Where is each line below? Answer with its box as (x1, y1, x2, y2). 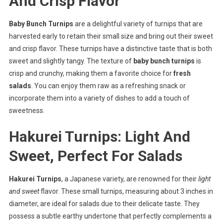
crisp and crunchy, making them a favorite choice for (8, 69, 173, 77)
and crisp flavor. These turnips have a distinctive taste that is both (8, 44, 212, 53)
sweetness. (8, 106, 45, 114)
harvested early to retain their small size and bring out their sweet (8, 32, 213, 40)
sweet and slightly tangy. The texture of (8, 56, 133, 65)
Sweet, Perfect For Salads (8, 147, 182, 165)
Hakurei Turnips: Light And (8, 127, 190, 145)
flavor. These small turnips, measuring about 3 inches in (39, 187, 213, 195)
